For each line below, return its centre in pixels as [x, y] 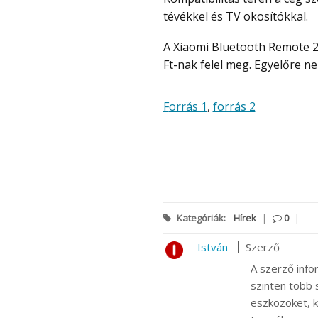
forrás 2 [234, 106]
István [212, 247]
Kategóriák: [201, 218]
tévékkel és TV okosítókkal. [235, 16]
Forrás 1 [188, 106]
